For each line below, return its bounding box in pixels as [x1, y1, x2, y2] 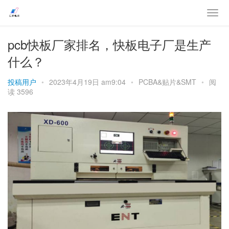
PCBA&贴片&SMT [139, 77, 196, 87]
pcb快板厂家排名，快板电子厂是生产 [8, 35, 211, 53]
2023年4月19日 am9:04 [49, 77, 128, 87]
